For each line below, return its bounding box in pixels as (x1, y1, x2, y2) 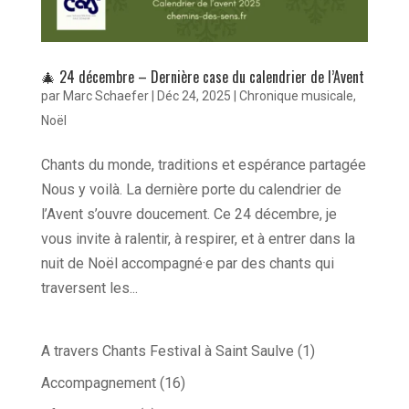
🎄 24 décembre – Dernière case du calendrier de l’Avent (40, 66, 364, 89)
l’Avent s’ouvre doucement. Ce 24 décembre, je (40, 205, 337, 224)
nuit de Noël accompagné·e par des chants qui (40, 255, 334, 273)
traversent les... (40, 279, 138, 298)
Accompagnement (40, 374, 156, 393)
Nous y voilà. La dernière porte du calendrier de (40, 181, 341, 199)
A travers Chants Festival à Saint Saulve (40, 342, 294, 361)
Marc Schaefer (62, 89, 149, 104)
